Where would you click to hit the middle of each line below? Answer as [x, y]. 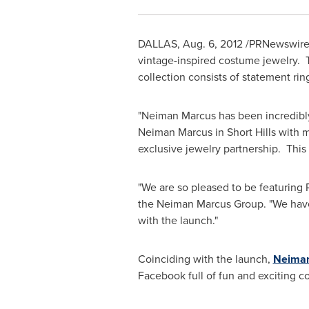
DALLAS [157, 44]
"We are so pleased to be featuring [221, 187]
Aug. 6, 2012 [212, 44]
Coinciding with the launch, [205, 259]
